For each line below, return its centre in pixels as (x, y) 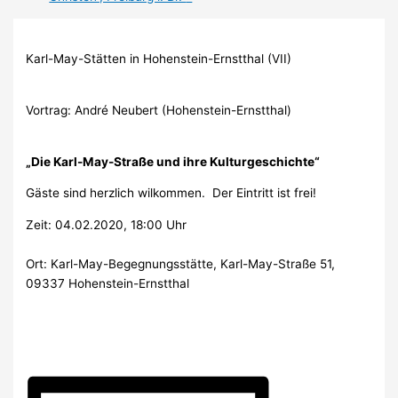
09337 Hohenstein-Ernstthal (108, 283)
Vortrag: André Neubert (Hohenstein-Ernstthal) (159, 110)
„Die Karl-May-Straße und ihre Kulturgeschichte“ (173, 161)
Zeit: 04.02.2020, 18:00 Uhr (107, 224)
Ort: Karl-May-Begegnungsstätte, (123, 263)
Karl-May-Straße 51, (278, 263)
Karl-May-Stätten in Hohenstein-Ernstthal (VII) (159, 59)
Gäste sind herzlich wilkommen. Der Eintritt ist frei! (171, 193)
